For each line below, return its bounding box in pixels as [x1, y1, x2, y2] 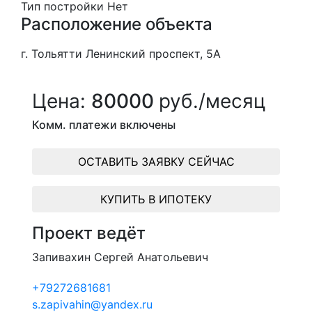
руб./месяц [159, 89, 266, 113]
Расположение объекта [21, 14, 212, 34]
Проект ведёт [32, 223, 146, 243]
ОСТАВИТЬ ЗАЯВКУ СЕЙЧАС [77, 155, 235, 169]
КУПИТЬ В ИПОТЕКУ [100, 192, 212, 206]
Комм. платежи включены [32, 118, 175, 132]
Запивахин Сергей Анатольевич [32, 250, 208, 264]
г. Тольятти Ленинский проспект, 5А [21, 47, 221, 61]
